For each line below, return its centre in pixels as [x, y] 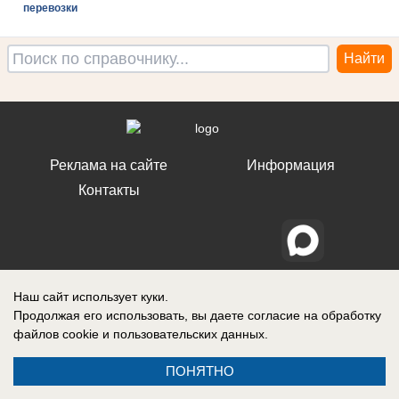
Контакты [109, 190]
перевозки [50, 8]
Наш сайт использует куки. [91, 297]
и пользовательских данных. [183, 334]
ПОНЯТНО [199, 371]
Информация [290, 165]
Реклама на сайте [109, 165]
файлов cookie [56, 334]
